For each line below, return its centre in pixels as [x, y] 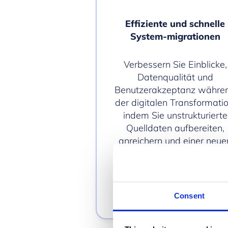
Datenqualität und [175, 77]
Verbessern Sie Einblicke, [175, 64]
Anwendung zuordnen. [175, 153]
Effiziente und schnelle [175, 23]
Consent [189, 196]
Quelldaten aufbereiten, [175, 128]
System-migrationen [175, 36]
